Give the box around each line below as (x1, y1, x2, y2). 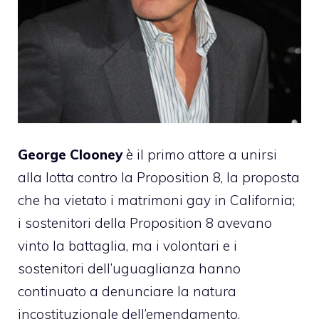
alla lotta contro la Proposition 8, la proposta (18, 169, 300, 187)
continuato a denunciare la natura (18, 283, 236, 300)
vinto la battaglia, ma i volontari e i (18, 237, 237, 255)
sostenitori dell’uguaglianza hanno (18, 260, 241, 278)
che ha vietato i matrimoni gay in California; (18, 192, 295, 209)
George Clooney (18, 146, 122, 164)
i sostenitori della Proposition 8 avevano (18, 214, 272, 232)
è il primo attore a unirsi (122, 146, 277, 164)
